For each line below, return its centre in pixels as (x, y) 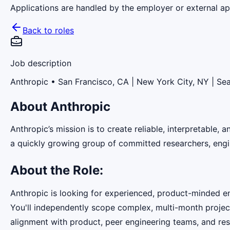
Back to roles (48, 30)
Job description (41, 63)
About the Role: (57, 170)
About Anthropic (60, 106)
